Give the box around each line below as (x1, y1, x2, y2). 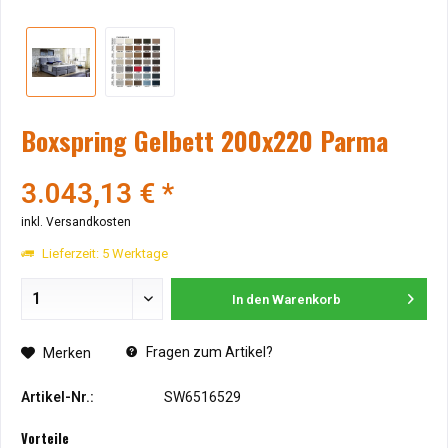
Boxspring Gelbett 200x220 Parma (21, 121, 388, 160)
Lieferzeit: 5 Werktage (39, 246, 168, 261)
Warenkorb (272, 292, 342, 307)
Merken (43, 345, 91, 361)
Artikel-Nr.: (21, 389, 94, 405)
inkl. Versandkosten (21, 215, 131, 229)
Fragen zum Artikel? (143, 344, 273, 360)
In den (232, 292, 270, 307)
